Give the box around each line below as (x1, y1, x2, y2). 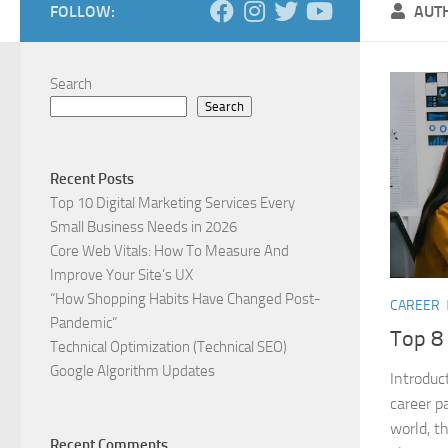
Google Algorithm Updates (50, 361, 215, 380)
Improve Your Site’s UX (50, 265, 193, 284)
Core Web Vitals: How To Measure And (50, 241, 289, 260)
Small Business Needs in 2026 (50, 217, 237, 236)
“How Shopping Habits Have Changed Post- (50, 289, 321, 308)
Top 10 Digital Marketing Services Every (50, 193, 295, 212)
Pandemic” (50, 313, 117, 332)
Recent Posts (50, 169, 134, 188)
